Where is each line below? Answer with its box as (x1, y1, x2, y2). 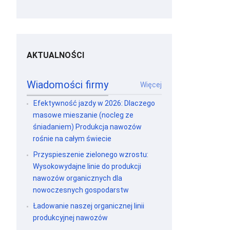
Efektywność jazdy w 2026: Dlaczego (33, 99, 156, 107)
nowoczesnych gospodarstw (33, 186, 129, 194)
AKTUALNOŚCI (27, 50, 84, 60)
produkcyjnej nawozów (33, 214, 108, 222)
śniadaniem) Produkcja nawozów (33, 123, 142, 131)
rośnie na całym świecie (33, 135, 112, 143)
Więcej (140, 81, 162, 89)
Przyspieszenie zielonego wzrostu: (33, 150, 149, 159)
